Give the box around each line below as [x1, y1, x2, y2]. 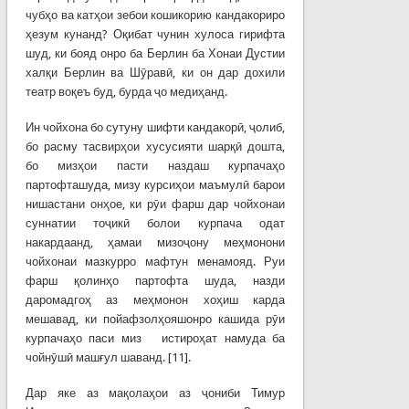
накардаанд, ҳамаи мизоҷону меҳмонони [25, 235, 286, 249]
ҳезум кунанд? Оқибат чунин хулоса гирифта [25, 26, 286, 41]
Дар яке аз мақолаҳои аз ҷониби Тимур [25, 385, 286, 400]
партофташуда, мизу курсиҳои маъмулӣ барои [25, 177, 286, 192]
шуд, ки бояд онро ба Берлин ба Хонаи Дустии [25, 46, 286, 60]
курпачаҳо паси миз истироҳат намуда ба [25, 330, 286, 345]
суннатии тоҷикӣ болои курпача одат [25, 215, 286, 230]
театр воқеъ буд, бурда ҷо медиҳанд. [25, 84, 230, 99]
